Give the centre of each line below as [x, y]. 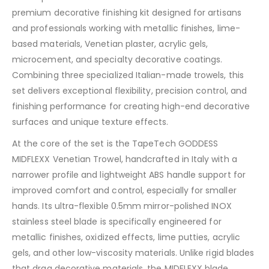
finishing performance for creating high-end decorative [131, 106]
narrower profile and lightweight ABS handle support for [129, 174]
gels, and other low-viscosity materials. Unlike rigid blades [133, 252]
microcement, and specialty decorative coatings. [117, 59]
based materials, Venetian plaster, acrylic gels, [110, 44]
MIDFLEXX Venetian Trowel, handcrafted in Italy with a [125, 159]
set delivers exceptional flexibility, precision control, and [130, 90]
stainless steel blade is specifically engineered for [117, 221]
